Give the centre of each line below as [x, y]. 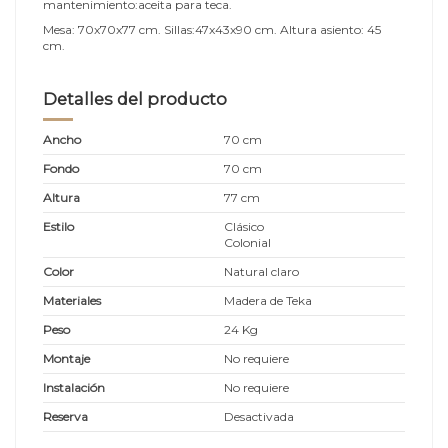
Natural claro [261, 272]
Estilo [58, 227]
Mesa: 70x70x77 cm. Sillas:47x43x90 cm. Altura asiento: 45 [212, 30]
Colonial [247, 243]
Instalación [74, 388]
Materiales [72, 301]
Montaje [66, 359]
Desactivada [259, 417]
